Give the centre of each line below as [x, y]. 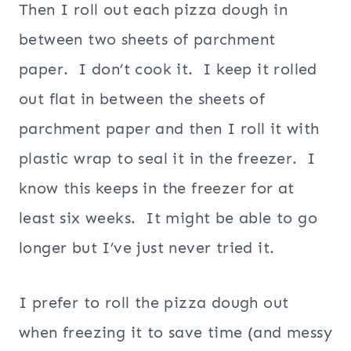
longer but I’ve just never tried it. [147, 247]
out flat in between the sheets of [142, 98]
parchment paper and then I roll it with [169, 128]
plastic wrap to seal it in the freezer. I [167, 158]
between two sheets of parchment [147, 39]
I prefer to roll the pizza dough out [154, 302]
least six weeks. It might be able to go [168, 217]
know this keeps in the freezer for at [157, 188]
